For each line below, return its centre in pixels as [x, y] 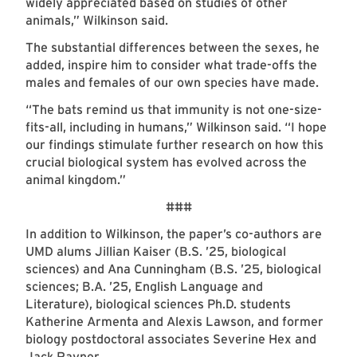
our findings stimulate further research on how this [175, 145]
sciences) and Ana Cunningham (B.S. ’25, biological [173, 269]
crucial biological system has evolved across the [166, 163]
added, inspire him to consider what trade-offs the [171, 65]
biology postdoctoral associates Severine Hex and [171, 339]
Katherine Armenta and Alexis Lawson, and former [175, 322]
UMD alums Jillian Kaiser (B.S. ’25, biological [156, 252]
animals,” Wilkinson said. [98, 21]
